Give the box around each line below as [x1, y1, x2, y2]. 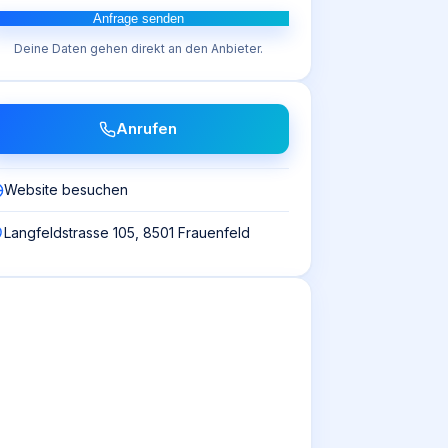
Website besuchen [4, 181, 128, 198]
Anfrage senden [92, 11, 184, 26]
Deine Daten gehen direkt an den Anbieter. [13, 41, 263, 56]
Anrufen [116, 119, 177, 138]
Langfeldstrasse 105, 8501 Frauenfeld [4, 224, 250, 241]
